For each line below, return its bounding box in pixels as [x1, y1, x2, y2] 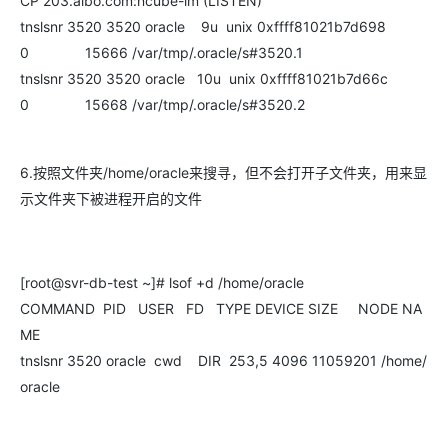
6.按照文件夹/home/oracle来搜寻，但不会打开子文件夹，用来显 [20, 164, 427, 181]
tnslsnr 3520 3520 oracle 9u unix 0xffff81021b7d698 [20, 18, 386, 35]
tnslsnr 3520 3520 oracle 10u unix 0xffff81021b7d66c [20, 70, 388, 87]
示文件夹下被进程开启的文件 [20, 190, 202, 207]
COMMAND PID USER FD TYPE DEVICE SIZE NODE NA [20, 300, 422, 317]
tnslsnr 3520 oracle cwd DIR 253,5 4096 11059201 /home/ [20, 352, 427, 369]
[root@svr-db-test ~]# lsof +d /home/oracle [20, 274, 304, 291]
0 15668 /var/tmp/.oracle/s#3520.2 [20, 96, 305, 113]
